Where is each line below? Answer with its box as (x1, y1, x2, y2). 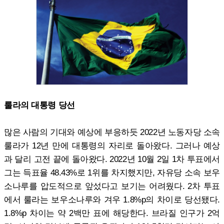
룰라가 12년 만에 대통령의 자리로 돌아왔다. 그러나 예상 (4, 140, 220, 150)
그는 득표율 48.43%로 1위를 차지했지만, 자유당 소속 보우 (4, 167, 220, 177)
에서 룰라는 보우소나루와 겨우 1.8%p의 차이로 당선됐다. (4, 194, 220, 204)
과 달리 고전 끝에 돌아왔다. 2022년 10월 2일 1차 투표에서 (4, 153, 220, 164)
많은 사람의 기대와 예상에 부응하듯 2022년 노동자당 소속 (4, 126, 220, 137)
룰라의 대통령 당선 (4, 99, 75, 110)
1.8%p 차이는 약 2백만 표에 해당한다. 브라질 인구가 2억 (4, 207, 220, 218)
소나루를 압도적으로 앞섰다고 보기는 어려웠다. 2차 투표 (4, 180, 220, 191)
